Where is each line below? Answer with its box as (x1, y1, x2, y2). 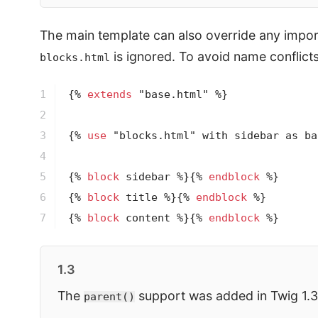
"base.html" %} (131, 89, 228, 101)
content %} (119, 212, 190, 224)
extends (87, 89, 132, 101)
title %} (119, 192, 177, 204)
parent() (84, 291, 135, 303)
